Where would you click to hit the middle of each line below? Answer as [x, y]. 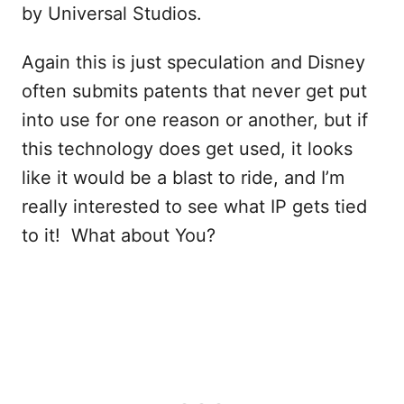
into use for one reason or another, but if [195, 120]
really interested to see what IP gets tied [194, 207]
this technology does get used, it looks [187, 149]
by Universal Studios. [112, 14]
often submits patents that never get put [194, 92]
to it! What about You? [119, 236]
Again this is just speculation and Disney [193, 63]
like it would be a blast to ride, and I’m [183, 178]
